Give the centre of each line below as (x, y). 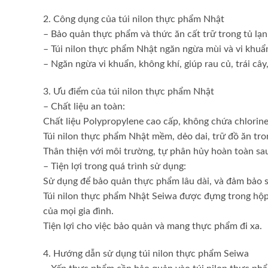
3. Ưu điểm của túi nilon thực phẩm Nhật (129, 92)
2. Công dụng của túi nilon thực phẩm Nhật (134, 19)
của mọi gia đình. (78, 211)
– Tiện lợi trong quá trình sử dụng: (115, 167)
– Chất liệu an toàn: (84, 107)
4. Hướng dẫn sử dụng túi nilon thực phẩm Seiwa (146, 254)
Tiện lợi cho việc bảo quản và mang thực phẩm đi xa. (153, 226)
